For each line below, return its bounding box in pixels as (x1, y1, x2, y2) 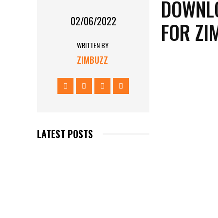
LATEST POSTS (37, 126, 93, 141)
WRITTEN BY (76, 39, 109, 50)
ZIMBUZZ (77, 53, 109, 66)
